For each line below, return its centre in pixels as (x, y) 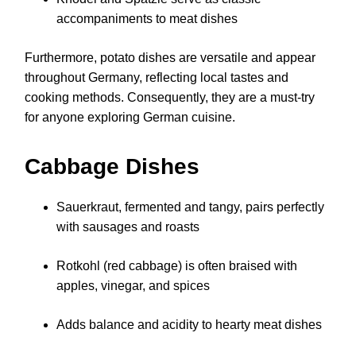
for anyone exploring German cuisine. (130, 118)
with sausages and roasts (128, 227)
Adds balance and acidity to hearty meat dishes (189, 325)
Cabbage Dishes (112, 167)
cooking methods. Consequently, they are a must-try (170, 98)
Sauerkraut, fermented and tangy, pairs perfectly (190, 207)
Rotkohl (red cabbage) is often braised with (177, 266)
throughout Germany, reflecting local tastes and (157, 78)
